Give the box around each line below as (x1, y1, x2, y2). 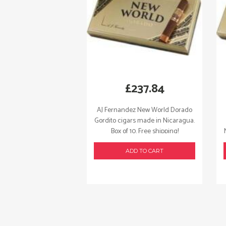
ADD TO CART (126, 147, 163, 154)
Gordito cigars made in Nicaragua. (94, 115, 195, 127)
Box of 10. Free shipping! (110, 125, 179, 137)
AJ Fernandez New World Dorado (97, 104, 192, 116)
